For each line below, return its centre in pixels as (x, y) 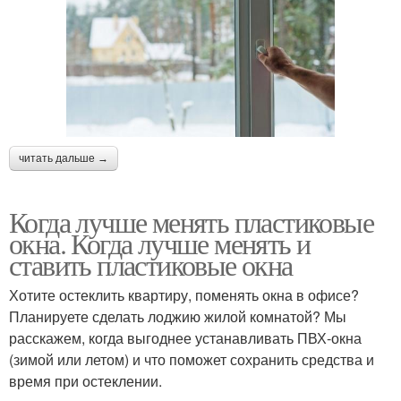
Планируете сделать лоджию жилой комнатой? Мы (178, 317)
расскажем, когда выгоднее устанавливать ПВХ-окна (185, 338)
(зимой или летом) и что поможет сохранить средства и (192, 360)
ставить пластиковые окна (151, 265)
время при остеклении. (85, 381)
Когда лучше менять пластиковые (191, 222)
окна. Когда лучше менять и (160, 243)
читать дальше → (64, 159)
